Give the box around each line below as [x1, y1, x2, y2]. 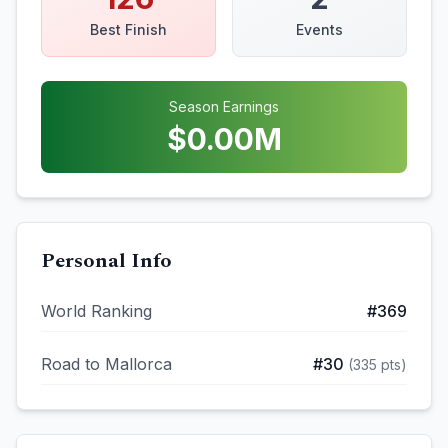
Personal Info [41, 246, 172, 276]
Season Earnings [169, 98, 279, 115]
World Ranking [41, 301, 152, 321]
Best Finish [90, 21, 167, 38]
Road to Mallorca [41, 354, 172, 374]
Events [296, 21, 343, 38]
